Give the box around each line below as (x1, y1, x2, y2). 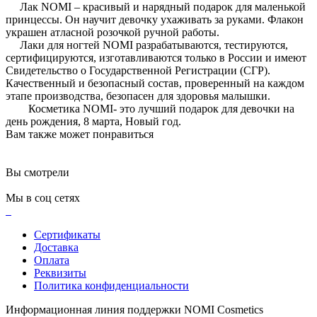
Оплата (34, 253, 69, 266)
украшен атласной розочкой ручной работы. (6, 25, 219, 38)
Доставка (34, 241, 79, 253)
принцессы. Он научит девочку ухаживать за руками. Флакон (6, 13, 304, 25)
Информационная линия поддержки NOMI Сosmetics (6, 303, 263, 316)
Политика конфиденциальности (34, 279, 189, 292)
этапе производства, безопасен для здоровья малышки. (6, 89, 270, 102)
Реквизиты (34, 266, 86, 279)
